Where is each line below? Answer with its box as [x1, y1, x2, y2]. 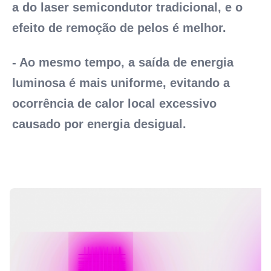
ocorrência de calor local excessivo [12, 97, 217, 111]
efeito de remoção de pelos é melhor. [12, 21, 226, 35]
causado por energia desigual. [12, 117, 186, 131]
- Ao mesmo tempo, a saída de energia [12, 56, 233, 70]
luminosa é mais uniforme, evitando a [12, 76, 230, 90]
